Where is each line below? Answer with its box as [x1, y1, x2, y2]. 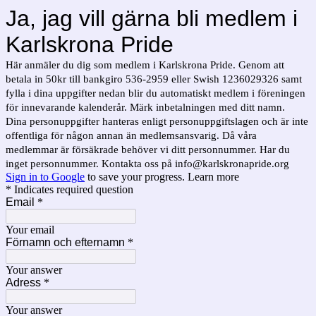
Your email [6, 224, 54, 236]
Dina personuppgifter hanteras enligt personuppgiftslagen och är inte [6, 116, 308, 127]
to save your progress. [85, 171, 188, 183]
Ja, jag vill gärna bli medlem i [6, 6, 298, 31]
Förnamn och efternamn [6, 236, 125, 248]
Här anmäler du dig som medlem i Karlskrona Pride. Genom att [6, 59, 284, 71]
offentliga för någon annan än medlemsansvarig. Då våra [6, 130, 257, 141]
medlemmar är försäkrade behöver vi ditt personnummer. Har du [6, 144, 290, 155]
